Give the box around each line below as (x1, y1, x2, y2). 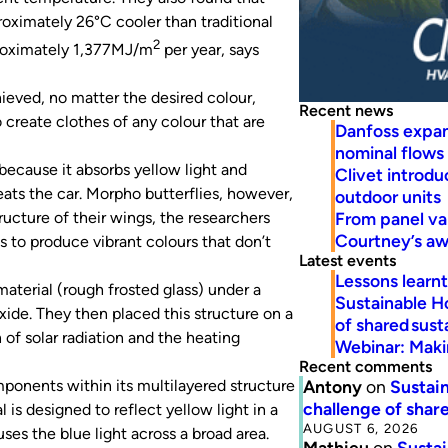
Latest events (298, 250, 396, 270)
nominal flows (334, 141, 444, 163)
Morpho (86, 184, 145, 204)
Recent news (298, 100, 393, 120)
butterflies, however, (145, 184, 293, 204)
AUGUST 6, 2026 (302, 419, 419, 436)
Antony (302, 375, 362, 397)
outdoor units (334, 185, 441, 207)
